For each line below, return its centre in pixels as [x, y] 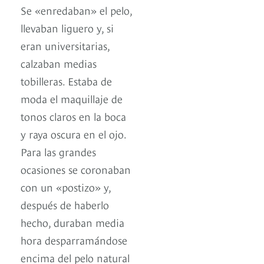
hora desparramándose [74, 240]
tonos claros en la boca [73, 116]
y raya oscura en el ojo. [73, 134]
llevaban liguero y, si [67, 28]
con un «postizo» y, [66, 187]
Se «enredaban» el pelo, [76, 10]
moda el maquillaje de [72, 98]
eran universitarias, [65, 45]
